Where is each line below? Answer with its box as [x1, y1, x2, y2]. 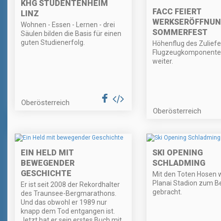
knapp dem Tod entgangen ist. [21, 207, 115, 216]
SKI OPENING [152, 148, 203, 158]
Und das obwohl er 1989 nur [21, 198, 107, 207]
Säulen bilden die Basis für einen [21, 30, 121, 38]
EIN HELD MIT [21, 148, 74, 158]
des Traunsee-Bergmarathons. [21, 189, 116, 198]
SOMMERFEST [152, 28, 208, 37]
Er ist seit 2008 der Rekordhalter [21, 181, 120, 189]
